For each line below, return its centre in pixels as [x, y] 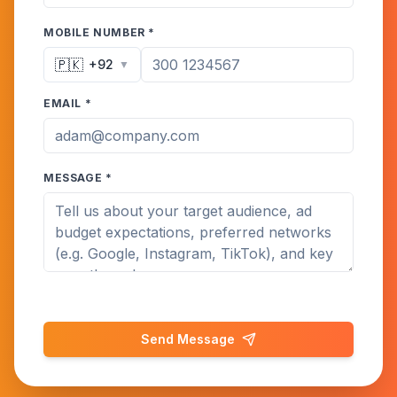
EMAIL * [68, 103]
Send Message [188, 339]
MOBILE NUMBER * [99, 32]
